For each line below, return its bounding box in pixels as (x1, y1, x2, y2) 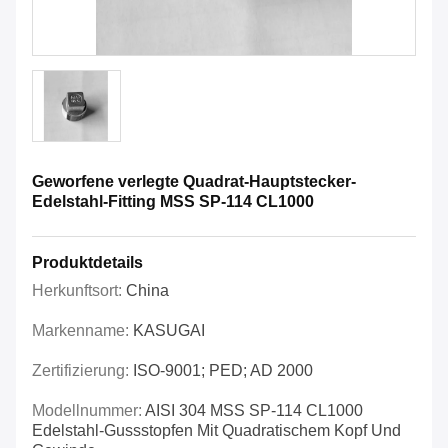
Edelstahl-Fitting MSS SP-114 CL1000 (32, 193, 314, 211)
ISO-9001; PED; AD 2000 (133, 362, 313, 380)
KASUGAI (133, 322, 205, 340)
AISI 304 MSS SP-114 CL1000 (145, 402, 363, 420)
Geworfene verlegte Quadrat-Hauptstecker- (32, 173, 356, 191)
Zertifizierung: (32, 362, 133, 380)
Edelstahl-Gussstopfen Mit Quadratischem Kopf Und (32, 422, 401, 440)
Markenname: (32, 322, 133, 340)
